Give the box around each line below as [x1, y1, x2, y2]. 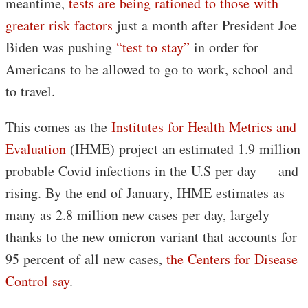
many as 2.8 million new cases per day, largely [5, 206, 269, 225]
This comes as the [5, 118, 111, 137]
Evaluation [5, 140, 66, 159]
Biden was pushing [5, 38, 116, 57]
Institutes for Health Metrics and [111, 118, 296, 137]
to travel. [5, 82, 55, 101]
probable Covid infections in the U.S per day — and [5, 162, 298, 181]
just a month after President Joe [113, 16, 297, 35]
